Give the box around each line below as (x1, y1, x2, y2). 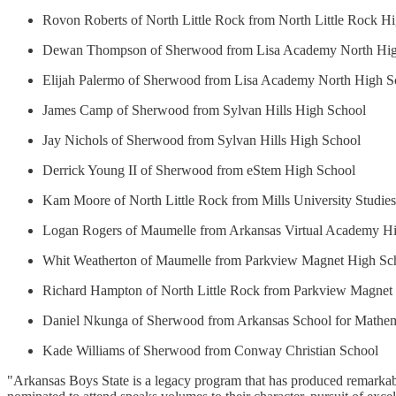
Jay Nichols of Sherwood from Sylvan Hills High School (42, 132, 361, 148)
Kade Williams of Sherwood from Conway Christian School (42, 342, 378, 358)
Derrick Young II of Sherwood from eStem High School (42, 162, 355, 178)
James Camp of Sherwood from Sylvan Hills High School (42, 102, 366, 118)
